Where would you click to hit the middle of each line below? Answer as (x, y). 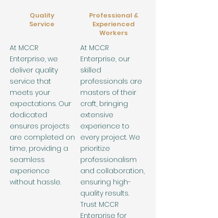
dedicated (28, 115)
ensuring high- (106, 182)
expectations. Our (40, 104)
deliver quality (34, 70)
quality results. (105, 193)
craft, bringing (104, 104)
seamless (27, 160)
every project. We (110, 137)
